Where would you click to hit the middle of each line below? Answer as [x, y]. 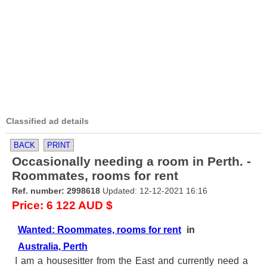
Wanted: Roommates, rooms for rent [100, 230]
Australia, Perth [53, 246]
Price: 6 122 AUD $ [62, 205]
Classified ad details [47, 121]
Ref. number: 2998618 [56, 191]
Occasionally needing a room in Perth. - [131, 161]
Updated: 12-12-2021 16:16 [154, 191]
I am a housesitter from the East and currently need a [131, 261]
